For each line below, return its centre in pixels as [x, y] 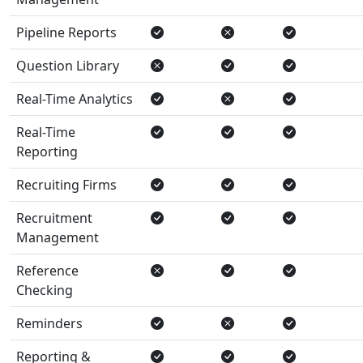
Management [58, 237]
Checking [45, 290]
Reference [47, 270]
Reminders [49, 323]
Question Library [68, 65]
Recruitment [54, 218]
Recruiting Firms [66, 184]
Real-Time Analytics [75, 98]
